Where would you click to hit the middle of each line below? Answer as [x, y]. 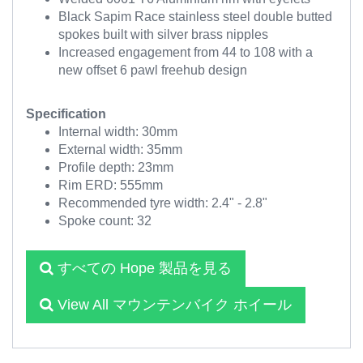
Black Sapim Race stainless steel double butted [195, 17]
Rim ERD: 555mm [111, 185]
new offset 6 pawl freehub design [153, 70]
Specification [66, 114]
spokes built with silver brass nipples [163, 34]
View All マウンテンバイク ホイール [173, 305]
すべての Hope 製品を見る [143, 268]
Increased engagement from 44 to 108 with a [186, 52]
